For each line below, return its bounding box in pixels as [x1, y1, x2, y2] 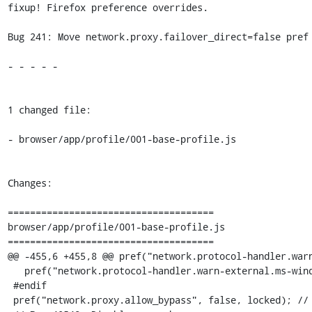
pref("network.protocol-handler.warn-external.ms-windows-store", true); [7, 263, 24, 277]
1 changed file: [7, 102, 91, 116]
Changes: [7, 175, 52, 189]
